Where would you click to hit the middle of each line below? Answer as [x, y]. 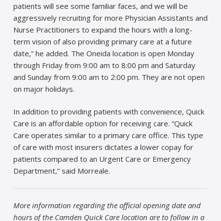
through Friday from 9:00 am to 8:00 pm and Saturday [104, 65]
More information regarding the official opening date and [107, 205]
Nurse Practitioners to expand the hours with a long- [103, 29]
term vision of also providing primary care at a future [102, 41]
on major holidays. [44, 89]
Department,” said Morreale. [61, 171]
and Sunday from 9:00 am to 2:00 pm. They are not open [109, 77]
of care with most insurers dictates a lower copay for [103, 147]
